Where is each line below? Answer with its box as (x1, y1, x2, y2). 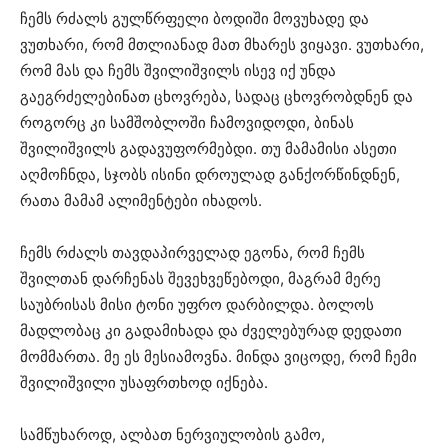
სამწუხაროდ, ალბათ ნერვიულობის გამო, (20, 424, 325, 444)
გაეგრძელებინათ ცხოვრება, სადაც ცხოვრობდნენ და (20, 86, 413, 106)
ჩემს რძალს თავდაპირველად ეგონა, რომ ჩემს (20, 242, 365, 262)
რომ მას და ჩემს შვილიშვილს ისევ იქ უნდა (20, 60, 336, 80)
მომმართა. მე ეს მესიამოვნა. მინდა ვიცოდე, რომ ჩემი (20, 346, 417, 366)
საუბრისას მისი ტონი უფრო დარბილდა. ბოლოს (20, 294, 374, 314)
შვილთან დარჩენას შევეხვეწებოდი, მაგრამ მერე (20, 268, 381, 288)
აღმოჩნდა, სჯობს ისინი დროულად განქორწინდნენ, (20, 164, 400, 184)
